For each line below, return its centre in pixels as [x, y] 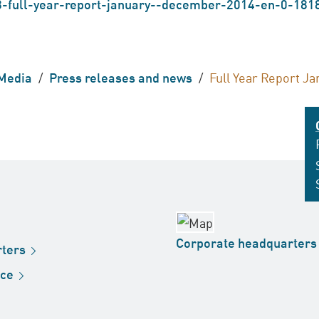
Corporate [207, 242]
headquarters [277, 242]
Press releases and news [121, 77]
